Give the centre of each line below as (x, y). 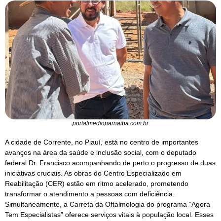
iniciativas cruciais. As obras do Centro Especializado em (93, 173)
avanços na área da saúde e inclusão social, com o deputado (101, 153)
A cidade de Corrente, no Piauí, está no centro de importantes (102, 142)
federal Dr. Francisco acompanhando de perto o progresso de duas (110, 163)
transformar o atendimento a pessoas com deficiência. (90, 194)
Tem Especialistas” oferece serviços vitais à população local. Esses (109, 215)
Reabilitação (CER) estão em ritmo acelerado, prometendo (97, 184)
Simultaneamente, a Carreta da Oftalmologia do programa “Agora (108, 204)
